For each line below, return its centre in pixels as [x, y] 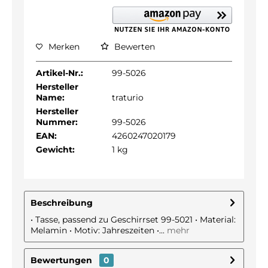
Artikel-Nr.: [60, 73]
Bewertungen [61, 260]
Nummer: [57, 122]
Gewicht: [55, 150]
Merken [64, 47]
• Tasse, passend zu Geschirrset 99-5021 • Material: [133, 220]
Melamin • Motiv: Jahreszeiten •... [98, 230]
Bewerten [133, 47]
